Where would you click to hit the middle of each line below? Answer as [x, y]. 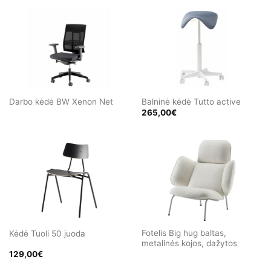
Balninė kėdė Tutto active [191, 101]
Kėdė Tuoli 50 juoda [47, 233]
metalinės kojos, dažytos [189, 243]
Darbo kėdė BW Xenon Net [61, 101]
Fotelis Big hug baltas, [184, 233]
